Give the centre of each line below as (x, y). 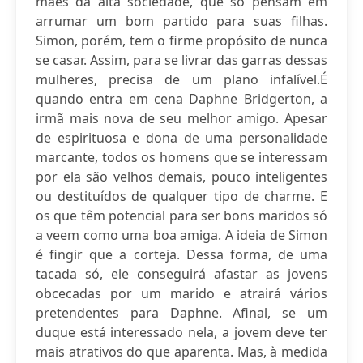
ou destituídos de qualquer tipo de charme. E (181, 196)
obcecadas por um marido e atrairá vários (181, 293)
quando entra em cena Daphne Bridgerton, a (181, 99)
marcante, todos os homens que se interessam (181, 157)
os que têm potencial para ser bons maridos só (181, 216)
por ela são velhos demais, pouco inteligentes (181, 177)
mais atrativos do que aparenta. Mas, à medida (181, 352)
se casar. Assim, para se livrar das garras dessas (181, 60)
